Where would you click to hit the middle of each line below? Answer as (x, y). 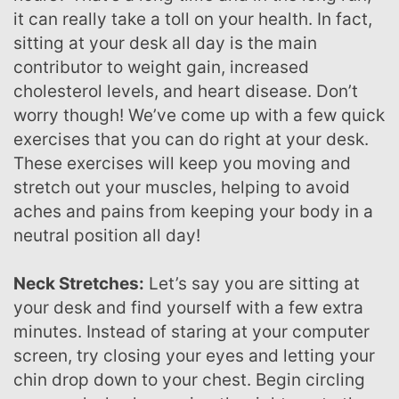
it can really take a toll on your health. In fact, (193, 19)
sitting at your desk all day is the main (165, 43)
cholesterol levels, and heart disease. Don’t (186, 91)
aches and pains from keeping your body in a (193, 211)
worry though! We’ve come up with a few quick (199, 115)
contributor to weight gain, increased (161, 67)
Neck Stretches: (85, 283)
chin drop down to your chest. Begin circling (189, 379)
